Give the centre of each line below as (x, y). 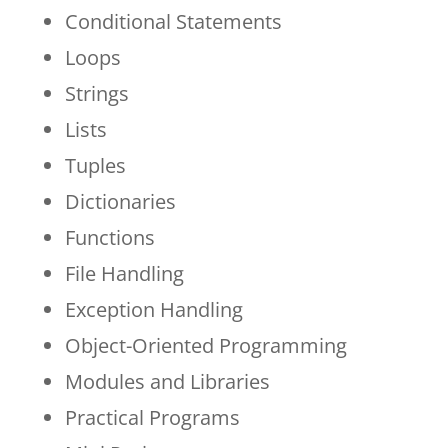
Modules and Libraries (167, 381)
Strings (96, 93)
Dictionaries (120, 201)
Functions (109, 237)
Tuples (95, 165)
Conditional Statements (173, 21)
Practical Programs (152, 417)
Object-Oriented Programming (205, 345)
